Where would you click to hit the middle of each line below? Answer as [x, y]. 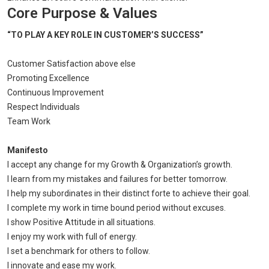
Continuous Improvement [56, 93]
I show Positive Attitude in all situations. [81, 222]
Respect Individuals [44, 107]
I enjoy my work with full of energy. [72, 237]
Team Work [29, 122]
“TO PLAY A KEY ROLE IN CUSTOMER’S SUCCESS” [105, 35]
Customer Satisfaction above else [71, 64]
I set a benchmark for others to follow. [79, 251]
